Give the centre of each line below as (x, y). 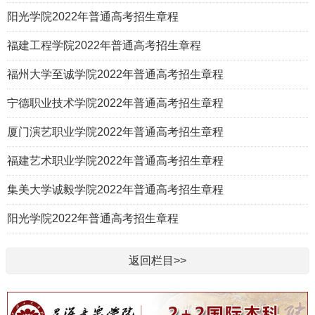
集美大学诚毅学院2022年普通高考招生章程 (115, 190)
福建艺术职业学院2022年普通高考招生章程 (115, 161)
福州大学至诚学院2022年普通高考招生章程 (115, 75)
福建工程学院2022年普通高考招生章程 (104, 46)
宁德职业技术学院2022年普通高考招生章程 (115, 103)
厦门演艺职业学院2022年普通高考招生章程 (115, 132)
